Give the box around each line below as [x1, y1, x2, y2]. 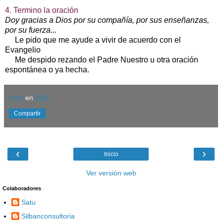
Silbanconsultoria [21, 212, 75, 220]
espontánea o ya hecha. [5, 65, 89, 74]
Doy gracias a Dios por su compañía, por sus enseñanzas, [5, 15, 209, 24]
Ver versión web [86, 168, 136, 177]
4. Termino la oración [5, 5, 84, 14]
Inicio [104, 150, 118, 158]
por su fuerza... [5, 25, 56, 34]
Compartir [14, 110, 41, 117]
